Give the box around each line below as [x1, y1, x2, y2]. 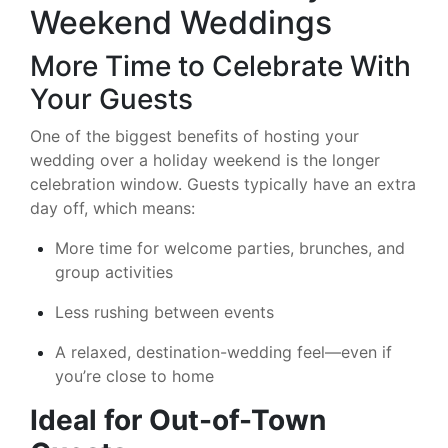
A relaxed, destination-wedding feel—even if [55, 341, 392, 362]
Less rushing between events [55, 301, 274, 322]
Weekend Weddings [30, 2, 332, 42]
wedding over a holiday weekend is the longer [30, 149, 380, 170]
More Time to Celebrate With [30, 48, 411, 83]
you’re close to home [55, 365, 214, 386]
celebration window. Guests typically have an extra [30, 173, 416, 194]
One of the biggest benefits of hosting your [30, 125, 359, 146]
